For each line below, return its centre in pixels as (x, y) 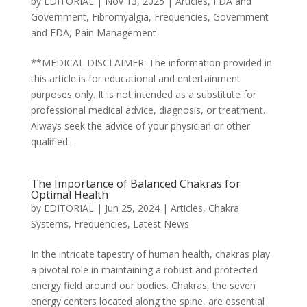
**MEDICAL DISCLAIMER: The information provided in (151, 62)
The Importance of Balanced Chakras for (135, 183)
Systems (49, 223)
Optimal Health (69, 194)
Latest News (161, 223)
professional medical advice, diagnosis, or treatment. (148, 110)
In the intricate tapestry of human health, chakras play (150, 254)
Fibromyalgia (120, 16)
